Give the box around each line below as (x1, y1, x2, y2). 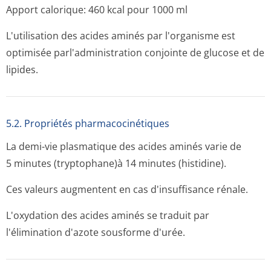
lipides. (6, 63, 38, 76)
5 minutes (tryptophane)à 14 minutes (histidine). (6, 157, 226, 170)
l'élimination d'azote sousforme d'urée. (6, 226, 185, 239)
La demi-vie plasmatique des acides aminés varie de (6, 140, 241, 153)
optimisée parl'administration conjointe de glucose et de (6, 46, 264, 59)
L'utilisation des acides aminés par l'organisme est (6, 29, 235, 42)
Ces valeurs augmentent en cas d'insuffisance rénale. (6, 183, 248, 196)
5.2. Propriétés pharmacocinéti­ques (6, 117, 169, 130)
